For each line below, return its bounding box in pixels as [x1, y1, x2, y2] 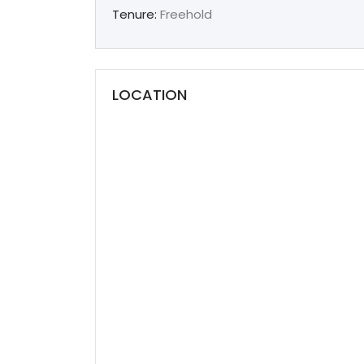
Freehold [157, 5, 212, 23]
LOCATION [112, 84, 187, 105]
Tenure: [112, 5, 157, 23]
